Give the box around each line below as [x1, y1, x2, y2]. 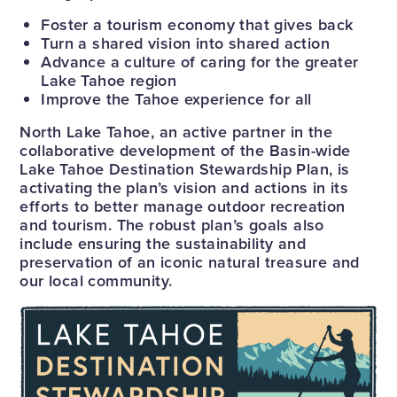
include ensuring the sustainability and [19, 232, 307, 255]
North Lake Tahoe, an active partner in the [19, 121, 333, 144]
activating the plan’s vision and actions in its [19, 176, 349, 199]
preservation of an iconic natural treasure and [19, 251, 360, 274]
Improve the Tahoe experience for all [41, 88, 312, 111]
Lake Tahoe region [41, 69, 177, 92]
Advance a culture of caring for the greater [41, 51, 359, 74]
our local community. [19, 269, 173, 292]
